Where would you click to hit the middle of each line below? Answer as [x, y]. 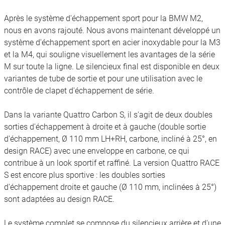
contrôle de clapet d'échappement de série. [79, 90]
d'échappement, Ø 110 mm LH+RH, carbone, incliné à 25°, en [110, 139]
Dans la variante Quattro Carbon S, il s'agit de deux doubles [108, 115]
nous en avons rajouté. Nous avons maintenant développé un [112, 30]
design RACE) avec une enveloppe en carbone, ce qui [97, 151]
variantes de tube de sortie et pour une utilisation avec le [103, 78]
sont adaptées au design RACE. [59, 199]
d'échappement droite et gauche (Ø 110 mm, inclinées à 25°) [110, 187]
